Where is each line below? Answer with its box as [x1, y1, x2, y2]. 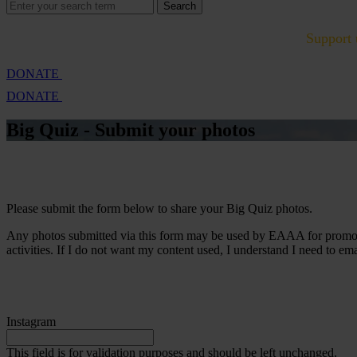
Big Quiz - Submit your [6, 119, 202, 140]
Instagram [6, 314, 56, 328]
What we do [198, 30, 268, 46]
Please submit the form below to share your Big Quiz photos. [6, 201, 312, 215]
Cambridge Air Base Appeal [16, 30, 178, 46]
